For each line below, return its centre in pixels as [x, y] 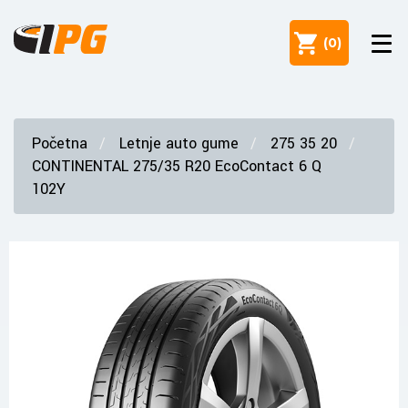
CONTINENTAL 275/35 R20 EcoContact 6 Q [177, 166]
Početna [60, 143]
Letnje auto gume [179, 143]
